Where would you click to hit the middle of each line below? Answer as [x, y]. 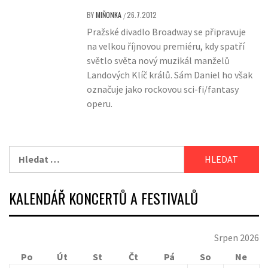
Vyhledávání [35, 153]
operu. [100, 104]
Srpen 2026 [237, 238]
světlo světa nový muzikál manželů [159, 61]
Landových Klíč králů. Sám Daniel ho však [170, 75]
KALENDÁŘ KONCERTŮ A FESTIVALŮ [103, 198]
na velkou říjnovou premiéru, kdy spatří [166, 46]
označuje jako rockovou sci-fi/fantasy [163, 89]
